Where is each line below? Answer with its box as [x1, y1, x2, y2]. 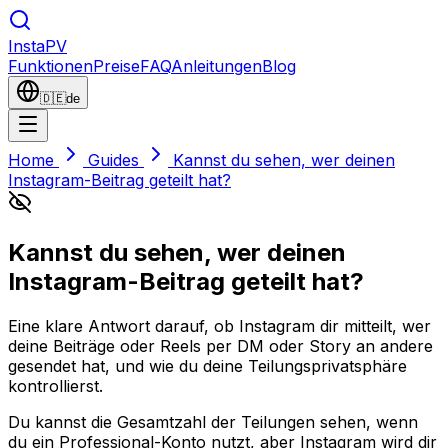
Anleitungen [171, 56, 262, 76]
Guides [83, 150, 144, 170]
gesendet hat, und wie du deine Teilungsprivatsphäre [8, 355, 407, 376]
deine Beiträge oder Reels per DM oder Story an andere [8, 335, 433, 356]
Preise [93, 56, 140, 76]
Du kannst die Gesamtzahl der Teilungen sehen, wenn [8, 411, 418, 432]
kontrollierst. [8, 375, 103, 396]
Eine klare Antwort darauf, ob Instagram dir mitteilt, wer [8, 315, 431, 336]
